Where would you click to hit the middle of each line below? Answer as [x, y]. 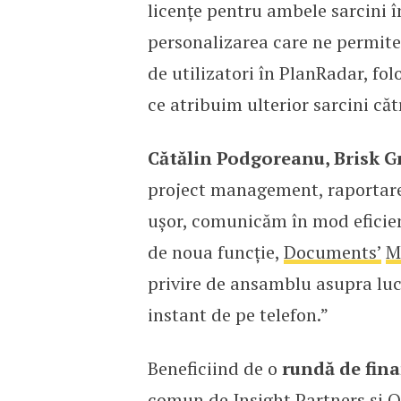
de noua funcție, [215, 252]
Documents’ [332, 252]
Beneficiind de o [214, 368]
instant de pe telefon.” [238, 314]
